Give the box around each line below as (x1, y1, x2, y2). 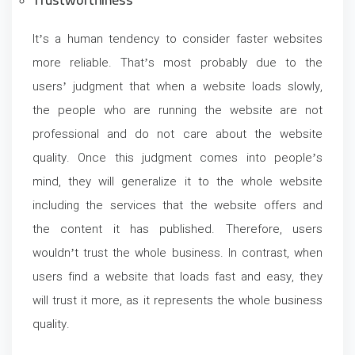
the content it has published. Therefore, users (32, 222, 323, 239)
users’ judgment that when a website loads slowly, (32, 79, 323, 96)
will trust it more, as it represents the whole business (32, 293, 323, 310)
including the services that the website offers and (32, 198, 323, 215)
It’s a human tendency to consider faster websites (32, 32, 323, 48)
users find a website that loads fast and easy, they (32, 269, 323, 286)
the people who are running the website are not (32, 103, 323, 120)
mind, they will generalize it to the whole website (32, 174, 323, 191)
